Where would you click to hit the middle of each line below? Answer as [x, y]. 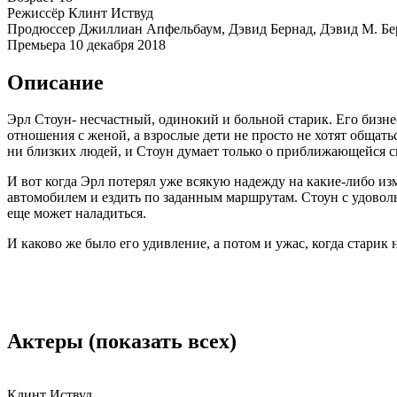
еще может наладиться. [77, 214]
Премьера [36, 44]
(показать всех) [163, 342]
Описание [55, 82]
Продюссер [41, 28]
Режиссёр [36, 12]
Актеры [48, 342]
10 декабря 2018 [117, 44]
